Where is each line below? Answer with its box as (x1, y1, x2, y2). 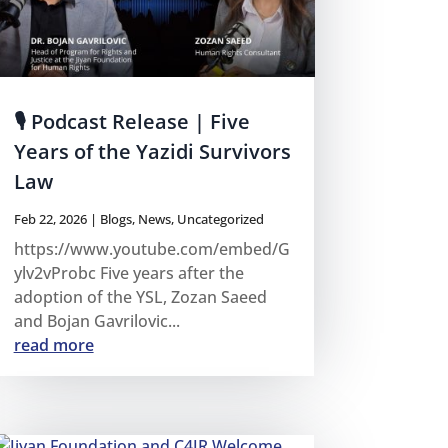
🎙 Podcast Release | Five (13, 107, 250, 135)
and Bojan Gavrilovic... (13, 309, 180, 332)
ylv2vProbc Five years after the (13, 261, 244, 284)
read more (13, 333, 94, 356)
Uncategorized (176, 209, 264, 228)
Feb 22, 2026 (13, 209, 87, 228)
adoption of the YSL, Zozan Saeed (13, 285, 267, 308)
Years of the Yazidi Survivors (13, 137, 291, 165)
